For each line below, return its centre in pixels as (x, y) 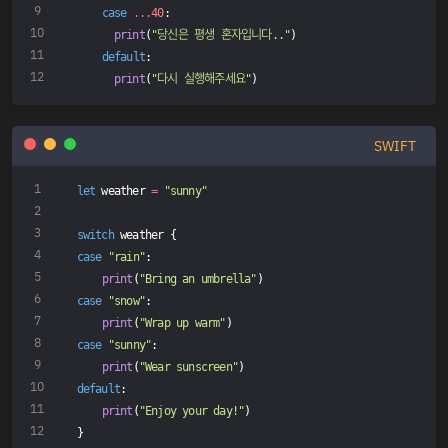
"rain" (126, 257)
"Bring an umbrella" (197, 279)
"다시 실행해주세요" (201, 78)
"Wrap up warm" (182, 323)
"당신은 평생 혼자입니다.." (221, 34)
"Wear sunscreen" (188, 367)
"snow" (126, 301)
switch (95, 235)
